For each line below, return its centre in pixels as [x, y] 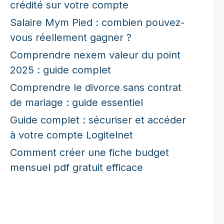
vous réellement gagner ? [71, 37]
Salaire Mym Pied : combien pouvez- [97, 22]
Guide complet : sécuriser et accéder [98, 120]
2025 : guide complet [60, 70]
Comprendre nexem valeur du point [95, 55]
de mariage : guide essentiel [76, 102]
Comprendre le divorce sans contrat [96, 87]
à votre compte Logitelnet [71, 135]
